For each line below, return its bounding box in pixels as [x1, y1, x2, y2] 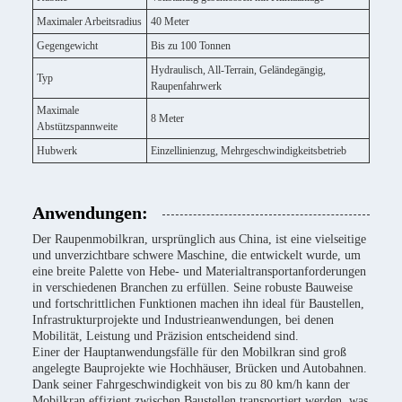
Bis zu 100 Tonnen [151, 39, 231, 52]
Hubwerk [37, 144, 77, 157]
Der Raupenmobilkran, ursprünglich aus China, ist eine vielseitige [32, 232, 366, 246]
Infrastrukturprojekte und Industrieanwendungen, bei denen [32, 313, 334, 327]
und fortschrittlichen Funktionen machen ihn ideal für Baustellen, [32, 297, 364, 310]
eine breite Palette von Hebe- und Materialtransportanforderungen [32, 265, 366, 278]
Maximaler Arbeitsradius [37, 15, 142, 28]
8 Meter [151, 112, 184, 125]
